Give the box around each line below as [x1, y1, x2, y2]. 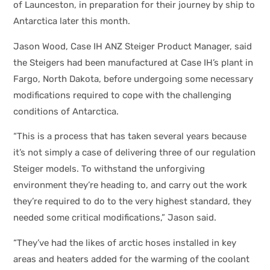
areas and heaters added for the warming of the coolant [13, 253, 250, 265]
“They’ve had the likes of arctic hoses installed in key [13, 237, 237, 248]
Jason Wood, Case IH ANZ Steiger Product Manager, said [13, 40, 253, 52]
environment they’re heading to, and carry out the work [13, 180, 248, 191]
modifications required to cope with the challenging [13, 89, 232, 101]
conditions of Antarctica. [13, 105, 119, 117]
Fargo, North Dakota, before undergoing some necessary [13, 73, 254, 84]
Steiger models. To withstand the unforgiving [13, 163, 206, 175]
